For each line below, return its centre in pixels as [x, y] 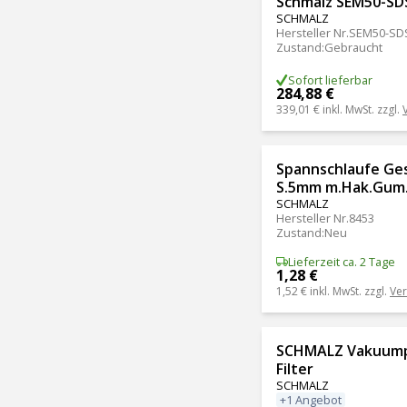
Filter [295, 368]
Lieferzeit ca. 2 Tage [341, 261]
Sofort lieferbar [330, 80]
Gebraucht [353, 48]
